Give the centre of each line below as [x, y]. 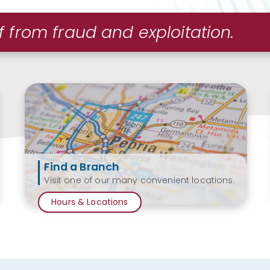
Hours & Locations [90, 202]
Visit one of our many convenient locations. [140, 180]
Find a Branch [82, 167]
